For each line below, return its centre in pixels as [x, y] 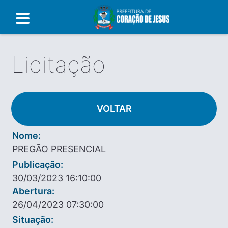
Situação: [33, 219]
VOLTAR [114, 109]
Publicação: [38, 164]
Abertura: [34, 191]
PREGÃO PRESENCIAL [59, 149]
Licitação [59, 65]
